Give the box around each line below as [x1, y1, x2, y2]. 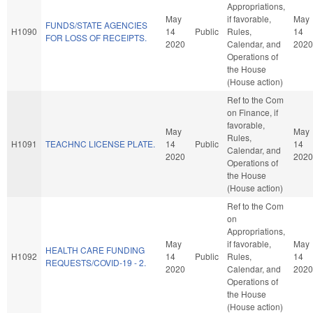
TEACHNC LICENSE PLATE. [45, 137, 155, 150]
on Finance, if [227, 105, 278, 118]
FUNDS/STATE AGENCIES [45, 18, 147, 31]
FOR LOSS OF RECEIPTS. [45, 31, 147, 43]
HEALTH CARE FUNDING [45, 243, 145, 256]
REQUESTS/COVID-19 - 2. [45, 256, 146, 268]
